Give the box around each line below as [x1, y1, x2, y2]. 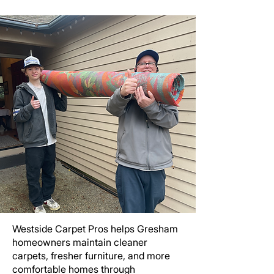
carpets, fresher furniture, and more [12, 250, 170, 262]
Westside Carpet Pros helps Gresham [12, 223, 178, 235]
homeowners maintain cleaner [12, 236, 147, 248]
